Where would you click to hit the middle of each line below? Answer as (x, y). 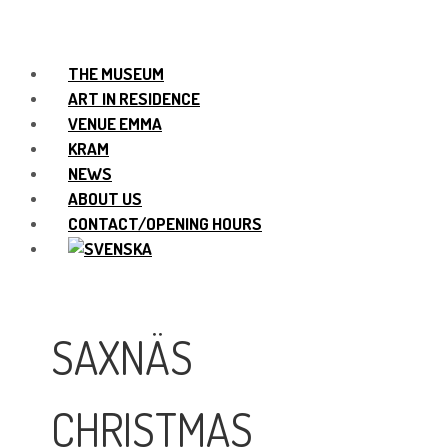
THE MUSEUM (116, 73)
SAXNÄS (122, 358)
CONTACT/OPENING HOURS (165, 223)
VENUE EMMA (115, 123)
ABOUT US (105, 198)
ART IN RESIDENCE (134, 98)
